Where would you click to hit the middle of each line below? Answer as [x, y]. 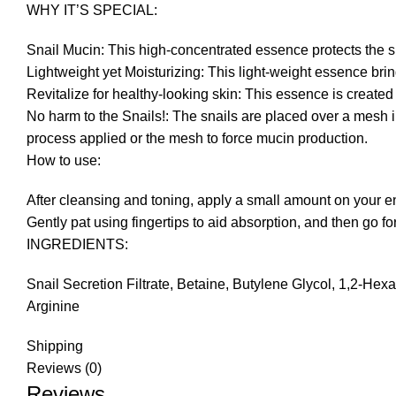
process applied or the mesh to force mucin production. [197, 138]
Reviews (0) [64, 368]
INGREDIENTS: [77, 244]
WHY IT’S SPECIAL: [92, 10]
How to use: [64, 160]
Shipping [55, 346]
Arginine [53, 306]
